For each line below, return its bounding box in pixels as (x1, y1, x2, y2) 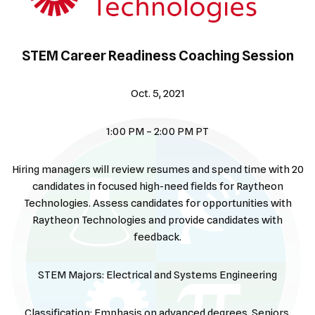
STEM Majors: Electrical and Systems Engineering (38, 268, 277, 281)
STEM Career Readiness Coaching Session (21, 46, 294, 64)
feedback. (134, 230, 181, 243)
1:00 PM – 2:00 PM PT (106, 124, 209, 138)
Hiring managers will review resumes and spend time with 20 (11, 162, 304, 176)
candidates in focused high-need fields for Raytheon (32, 179, 283, 193)
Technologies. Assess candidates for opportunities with (23, 196, 292, 210)
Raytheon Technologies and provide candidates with (32, 213, 283, 226)
